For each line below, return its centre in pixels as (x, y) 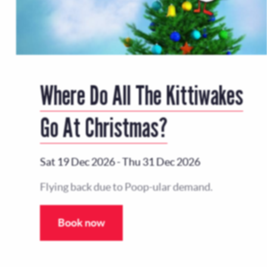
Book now (81, 222)
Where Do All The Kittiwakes (141, 94)
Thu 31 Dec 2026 (161, 162)
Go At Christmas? (103, 127)
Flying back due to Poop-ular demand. (126, 187)
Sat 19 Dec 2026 (77, 162)
